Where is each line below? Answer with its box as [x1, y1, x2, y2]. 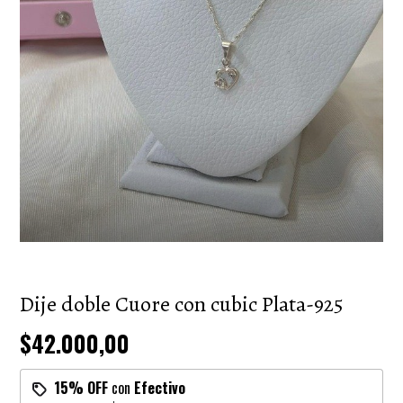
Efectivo [134, 376, 186, 399]
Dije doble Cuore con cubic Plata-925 [20, 289, 345, 318]
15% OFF [54, 376, 109, 399]
